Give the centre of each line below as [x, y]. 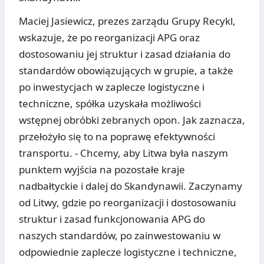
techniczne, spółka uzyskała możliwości [110, 104]
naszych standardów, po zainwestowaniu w [120, 236]
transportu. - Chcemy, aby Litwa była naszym [123, 153]
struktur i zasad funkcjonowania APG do [112, 219]
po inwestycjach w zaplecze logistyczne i [112, 87]
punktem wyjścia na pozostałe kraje [102, 170]
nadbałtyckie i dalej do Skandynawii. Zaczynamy [131, 186]
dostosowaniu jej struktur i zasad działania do [125, 54]
